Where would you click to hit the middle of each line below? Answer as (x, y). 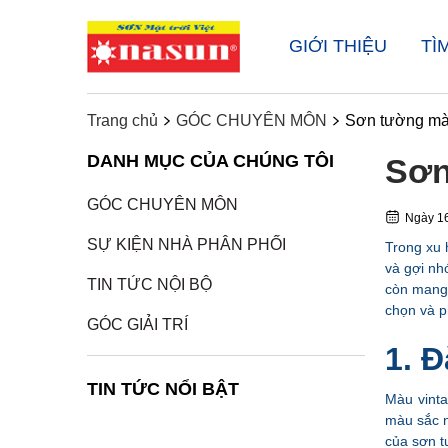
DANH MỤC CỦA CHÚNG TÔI (210, 161)
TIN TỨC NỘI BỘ (149, 284)
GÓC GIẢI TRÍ (137, 324)
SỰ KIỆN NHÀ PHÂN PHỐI (186, 244)
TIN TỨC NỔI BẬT (163, 389)
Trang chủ (122, 120)
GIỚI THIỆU (337, 46)
